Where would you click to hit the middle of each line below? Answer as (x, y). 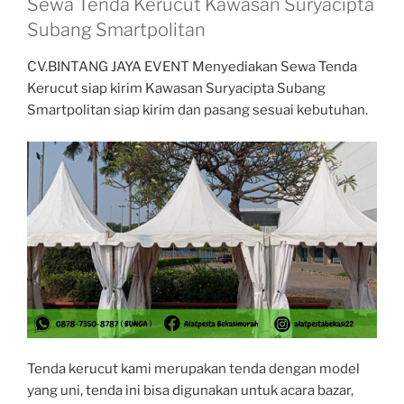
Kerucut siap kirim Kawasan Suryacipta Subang (176, 89)
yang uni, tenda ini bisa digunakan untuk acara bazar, (190, 391)
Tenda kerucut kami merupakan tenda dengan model (193, 369)
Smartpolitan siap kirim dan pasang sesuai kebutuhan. (197, 110)
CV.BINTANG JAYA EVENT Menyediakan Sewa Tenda (192, 67)
